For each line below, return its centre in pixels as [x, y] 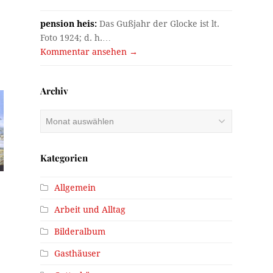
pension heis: [69, 23]
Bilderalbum [80, 231]
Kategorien [64, 158]
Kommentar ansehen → [89, 51]
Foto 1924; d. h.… [76, 37]
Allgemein [75, 187]
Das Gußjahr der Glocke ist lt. [158, 23]
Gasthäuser [78, 253]
